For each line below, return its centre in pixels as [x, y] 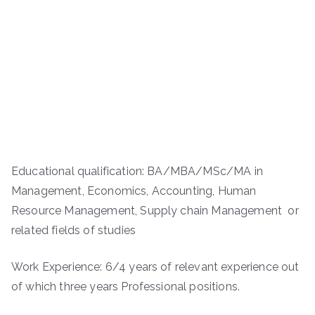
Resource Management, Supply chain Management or [155, 211]
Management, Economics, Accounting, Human [134, 191]
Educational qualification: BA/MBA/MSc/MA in [137, 172]
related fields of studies [74, 231]
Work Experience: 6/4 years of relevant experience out [155, 267]
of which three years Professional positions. [126, 287]
